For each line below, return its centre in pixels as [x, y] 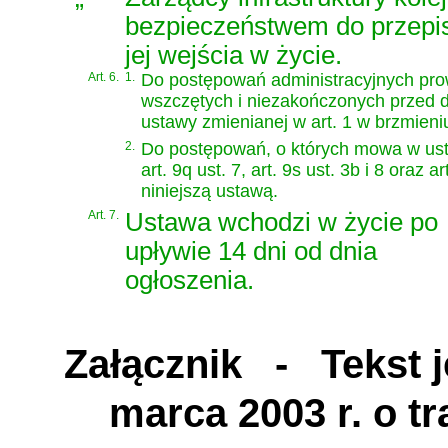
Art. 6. [103, 77]
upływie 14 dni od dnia [251, 251]
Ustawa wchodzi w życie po [281, 222]
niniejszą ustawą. [209, 191]
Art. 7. [103, 215]
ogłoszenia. [189, 280]
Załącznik [152, 363]
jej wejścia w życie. [233, 55]
